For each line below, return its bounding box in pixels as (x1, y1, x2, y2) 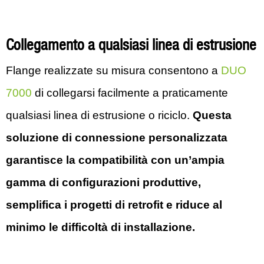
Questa (193, 109, 232, 121)
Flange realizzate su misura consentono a (6, 64, 221, 77)
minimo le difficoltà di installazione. (6, 221, 195, 233)
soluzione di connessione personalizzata (6, 131, 227, 144)
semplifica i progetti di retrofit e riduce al (6, 199, 222, 211)
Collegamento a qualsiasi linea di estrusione (6, 38, 256, 54)
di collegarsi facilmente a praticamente (32, 87, 228, 99)
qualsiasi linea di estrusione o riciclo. (6, 109, 193, 121)
